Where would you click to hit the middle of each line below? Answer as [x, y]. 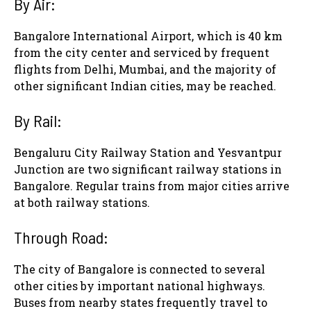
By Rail [35, 121]
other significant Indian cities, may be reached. [145, 86]
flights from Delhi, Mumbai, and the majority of [145, 69]
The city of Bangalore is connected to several [140, 269]
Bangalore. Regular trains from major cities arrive [152, 186]
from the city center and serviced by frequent [142, 53]
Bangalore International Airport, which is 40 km [148, 36]
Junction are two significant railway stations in [148, 169]
